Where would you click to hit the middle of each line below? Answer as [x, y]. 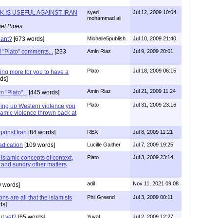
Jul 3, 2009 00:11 [153, 197]
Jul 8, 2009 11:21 [153, 132]
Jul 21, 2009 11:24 [154, 91]
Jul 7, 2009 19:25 [153, 144]
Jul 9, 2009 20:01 [153, 51]
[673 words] [28, 39]
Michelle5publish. [107, 38]
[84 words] [41, 132]
